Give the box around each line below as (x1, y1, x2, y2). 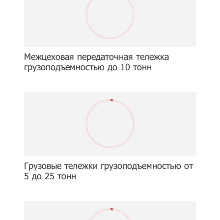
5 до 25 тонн (24, 170, 76, 181)
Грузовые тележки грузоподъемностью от (24, 160, 193, 171)
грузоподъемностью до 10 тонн (24, 61, 152, 72)
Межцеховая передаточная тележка (24, 51, 169, 62)
